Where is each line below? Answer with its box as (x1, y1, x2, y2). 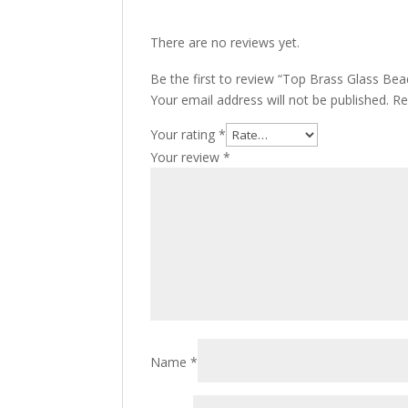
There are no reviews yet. (150, 34, 301, 51)
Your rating (150, 126, 219, 143)
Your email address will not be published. (150, 91, 390, 108)
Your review (150, 148, 224, 166)
